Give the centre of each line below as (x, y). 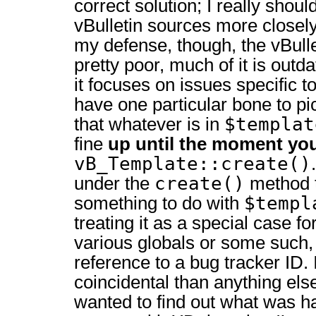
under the (114, 183)
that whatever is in (149, 124)
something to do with (159, 203)
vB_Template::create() (193, 164)
